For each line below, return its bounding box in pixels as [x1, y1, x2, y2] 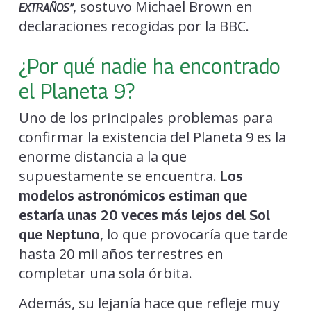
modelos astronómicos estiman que [18, 187, 247, 204]
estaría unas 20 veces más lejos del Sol [18, 206, 270, 224]
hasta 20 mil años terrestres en [18, 244, 224, 263]
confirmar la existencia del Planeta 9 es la [18, 127, 286, 146]
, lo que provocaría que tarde [99, 224, 288, 244]
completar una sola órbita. [18, 263, 192, 283]
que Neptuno [18, 226, 100, 243]
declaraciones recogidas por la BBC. [18, 16, 249, 35]
